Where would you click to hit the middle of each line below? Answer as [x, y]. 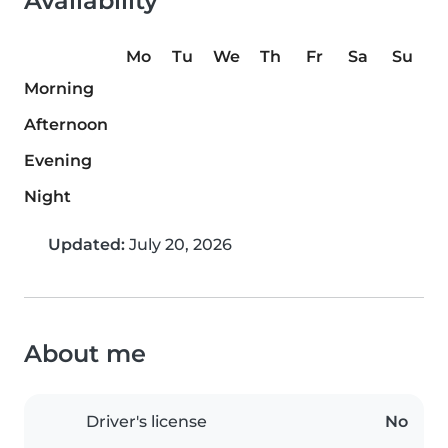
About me [85, 354]
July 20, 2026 [178, 245]
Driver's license [146, 422]
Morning [59, 89]
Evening [58, 161]
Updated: [86, 245]
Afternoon [66, 125]
